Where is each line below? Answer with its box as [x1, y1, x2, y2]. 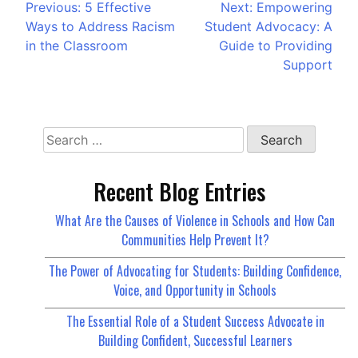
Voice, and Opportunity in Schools [113, 280, 276, 300]
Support [283, 56, 332, 73]
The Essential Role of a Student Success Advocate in [66, 312, 324, 332]
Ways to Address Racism [26, 18, 175, 34]
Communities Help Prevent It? [121, 230, 269, 250]
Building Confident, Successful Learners [97, 331, 292, 351]
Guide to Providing [219, 37, 332, 54]
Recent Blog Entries [93, 175, 265, 209]
